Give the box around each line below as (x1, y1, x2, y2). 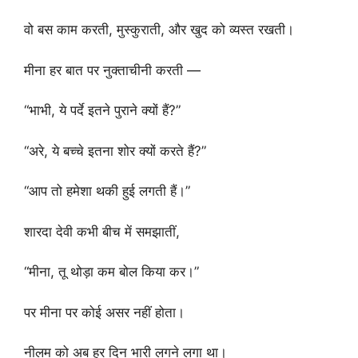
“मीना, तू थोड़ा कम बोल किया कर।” (24, 264, 199, 280)
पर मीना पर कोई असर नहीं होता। (24, 304, 185, 320)
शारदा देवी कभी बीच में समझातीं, (24, 223, 180, 240)
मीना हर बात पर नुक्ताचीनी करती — (24, 62, 201, 78)
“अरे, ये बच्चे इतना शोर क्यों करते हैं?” (24, 142, 206, 159)
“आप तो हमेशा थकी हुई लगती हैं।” (24, 183, 190, 199)
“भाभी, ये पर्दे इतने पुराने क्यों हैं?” (24, 102, 181, 118)
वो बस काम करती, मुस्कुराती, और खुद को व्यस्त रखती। (24, 22, 294, 38)
